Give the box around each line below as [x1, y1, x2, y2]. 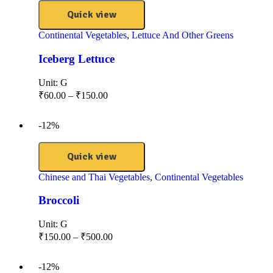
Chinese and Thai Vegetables [38, 171, 150, 182]
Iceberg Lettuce [38, 52, 115, 65]
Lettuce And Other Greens [132, 30, 233, 41]
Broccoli [38, 194, 79, 207]
